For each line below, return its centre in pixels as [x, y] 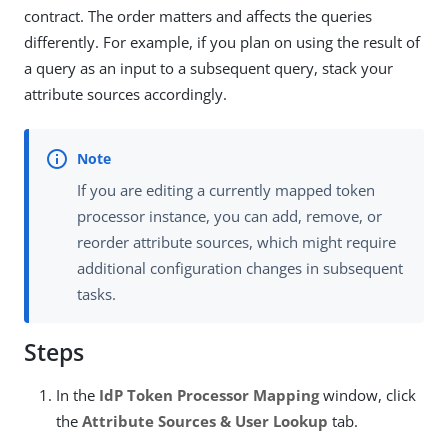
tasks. [96, 294]
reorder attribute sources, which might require [236, 242]
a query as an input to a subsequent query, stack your [208, 68]
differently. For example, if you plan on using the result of [222, 42]
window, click [367, 395]
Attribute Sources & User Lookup [205, 421]
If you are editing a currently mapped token [226, 190]
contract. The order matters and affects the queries [198, 16]
